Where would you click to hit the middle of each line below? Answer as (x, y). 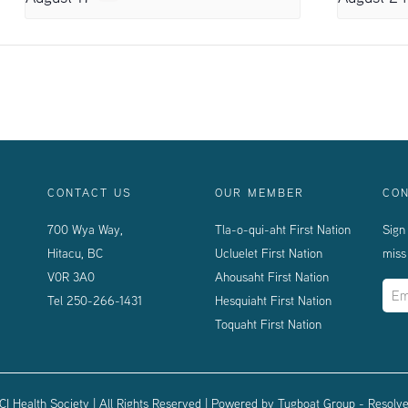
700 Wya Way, (86, 229)
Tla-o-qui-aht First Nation (282, 229)
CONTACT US (90, 192)
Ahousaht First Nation (271, 276)
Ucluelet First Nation (268, 253)
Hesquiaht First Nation (273, 300)
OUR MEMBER (259, 192)
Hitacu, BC (76, 253)
